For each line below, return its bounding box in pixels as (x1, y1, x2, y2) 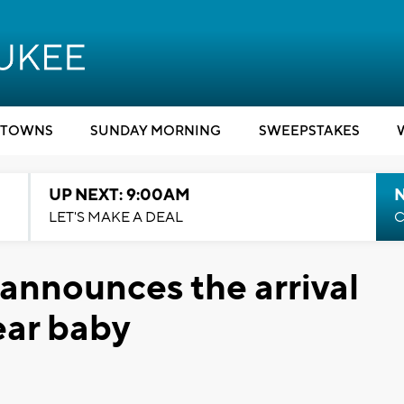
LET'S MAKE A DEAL (48, 208, 183, 226)
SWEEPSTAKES (258, 123, 360, 140)
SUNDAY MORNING (90, 123, 221, 140)
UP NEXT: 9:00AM (48, 185, 190, 206)
